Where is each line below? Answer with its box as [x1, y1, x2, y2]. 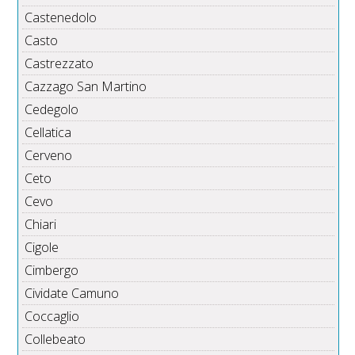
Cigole [25, 239, 59, 257]
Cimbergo [25, 261, 79, 280]
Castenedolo [25, 9, 97, 27]
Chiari [25, 216, 57, 234]
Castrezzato [25, 55, 94, 73]
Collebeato [25, 330, 86, 349]
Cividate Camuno [25, 284, 120, 303]
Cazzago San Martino [25, 78, 147, 96]
